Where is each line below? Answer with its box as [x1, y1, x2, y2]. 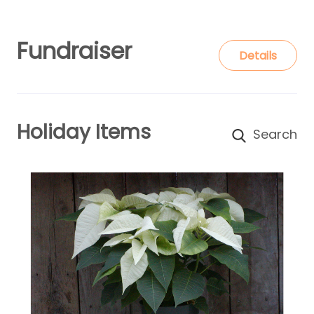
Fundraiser [17, 35, 132, 67]
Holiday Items [17, 118, 151, 146]
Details [239, 47, 277, 64]
